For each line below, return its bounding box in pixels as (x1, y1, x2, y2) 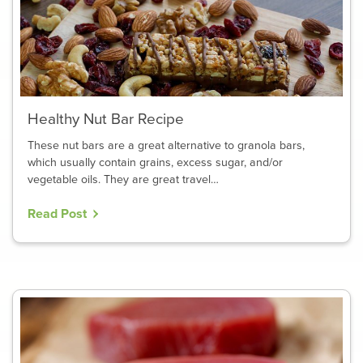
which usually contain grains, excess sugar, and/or (27, 155, 283, 169)
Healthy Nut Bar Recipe (27, 110, 184, 129)
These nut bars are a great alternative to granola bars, (27, 138, 305, 152)
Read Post (27, 205, 87, 222)
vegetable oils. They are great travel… (27, 172, 219, 186)
